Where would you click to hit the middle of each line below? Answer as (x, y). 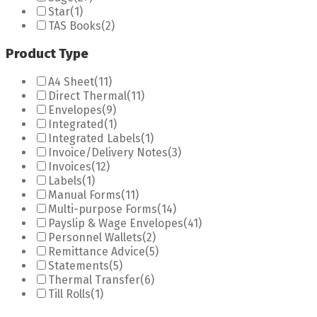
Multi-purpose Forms (103, 209)
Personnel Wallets (95, 238)
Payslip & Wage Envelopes (116, 224)
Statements (79, 266)
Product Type (47, 53)
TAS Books (75, 25)
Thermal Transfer (94, 280)
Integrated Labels (94, 139)
